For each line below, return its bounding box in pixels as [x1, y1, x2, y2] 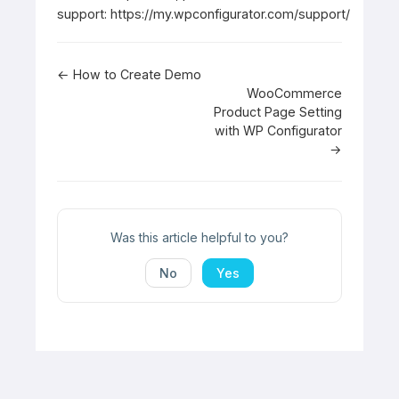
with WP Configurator [215, 123, 342, 139]
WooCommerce [247, 85, 342, 102]
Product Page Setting [214, 104, 342, 120]
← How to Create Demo [57, 67, 201, 83]
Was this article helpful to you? [110, 230, 289, 246]
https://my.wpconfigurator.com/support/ [107, 6, 350, 22]
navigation [56, 100, 174, 127]
